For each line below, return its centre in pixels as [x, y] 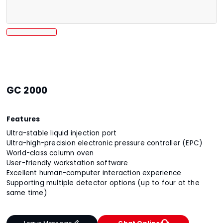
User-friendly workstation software [67, 163]
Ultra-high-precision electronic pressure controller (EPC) [105, 143]
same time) [27, 193]
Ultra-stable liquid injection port [61, 133]
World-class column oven [50, 153]
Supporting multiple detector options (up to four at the [103, 183]
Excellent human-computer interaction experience [94, 173]
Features [23, 119]
